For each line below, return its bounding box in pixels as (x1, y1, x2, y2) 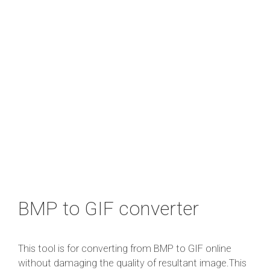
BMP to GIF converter (18, 196, 199, 220)
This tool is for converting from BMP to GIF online (18, 242, 231, 254)
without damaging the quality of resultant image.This (18, 257, 246, 269)
